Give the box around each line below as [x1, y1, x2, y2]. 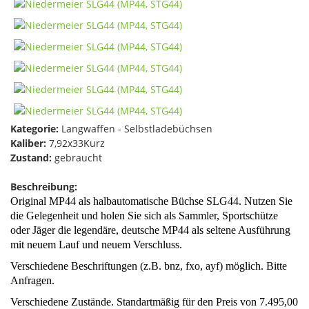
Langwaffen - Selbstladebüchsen [59, 121, 212, 135]
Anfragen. [10, 274, 54, 286]
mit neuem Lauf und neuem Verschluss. [10, 238, 182, 250]
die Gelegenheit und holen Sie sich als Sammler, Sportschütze [10, 209, 278, 221]
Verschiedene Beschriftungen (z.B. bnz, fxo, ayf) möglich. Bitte [10, 259, 287, 272]
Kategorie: [10, 121, 59, 135]
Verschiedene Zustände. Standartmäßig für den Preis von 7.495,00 [10, 295, 298, 308]
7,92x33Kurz [46, 136, 105, 150]
